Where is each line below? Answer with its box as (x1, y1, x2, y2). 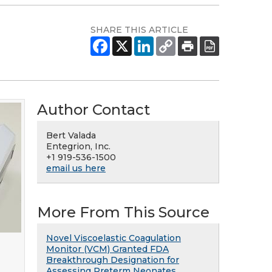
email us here (46, 163, 106, 174)
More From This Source (37, 203, 209, 221)
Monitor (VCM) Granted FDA (46, 243, 169, 254)
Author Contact (37, 101, 150, 118)
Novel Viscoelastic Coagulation (46, 233, 181, 243)
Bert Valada (46, 130, 96, 141)
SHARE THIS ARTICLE (90, 24, 188, 35)
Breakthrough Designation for (46, 254, 179, 265)
